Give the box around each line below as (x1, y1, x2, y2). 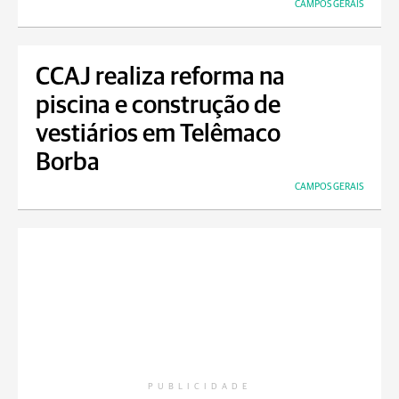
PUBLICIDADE (148, 382, 251, 391)
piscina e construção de (36, 94, 281, 118)
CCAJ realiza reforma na (36, 65, 285, 90)
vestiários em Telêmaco (36, 122, 281, 147)
